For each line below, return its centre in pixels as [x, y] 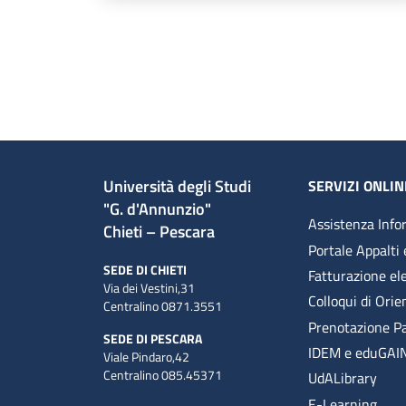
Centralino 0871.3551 [163, 306]
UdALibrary [343, 378]
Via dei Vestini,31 [152, 288]
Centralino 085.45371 [163, 375]
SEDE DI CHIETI [145, 270]
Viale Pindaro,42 [149, 357]
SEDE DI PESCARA [153, 339]
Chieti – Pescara [159, 232]
